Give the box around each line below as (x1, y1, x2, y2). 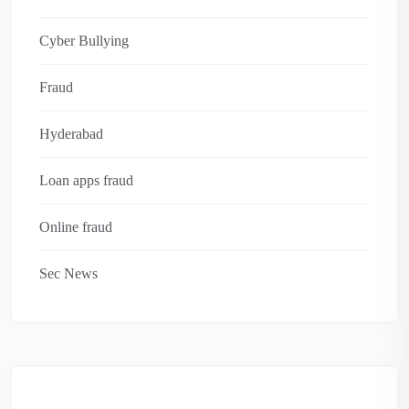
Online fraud (39, 218, 112, 235)
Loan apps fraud (39, 172, 133, 188)
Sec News (39, 265, 98, 281)
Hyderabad (39, 125, 103, 142)
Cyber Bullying (39, 32, 129, 48)
